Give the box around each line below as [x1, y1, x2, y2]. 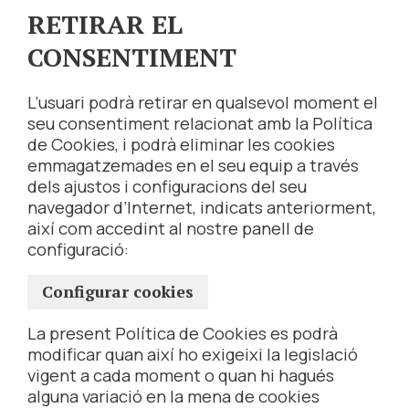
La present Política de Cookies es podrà [27, 321, 338, 346]
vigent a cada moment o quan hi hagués [27, 363, 334, 388]
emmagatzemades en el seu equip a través [27, 153, 359, 178]
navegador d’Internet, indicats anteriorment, [27, 195, 376, 220]
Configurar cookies [42, 281, 194, 303]
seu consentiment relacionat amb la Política [27, 111, 372, 136]
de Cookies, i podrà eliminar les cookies [27, 132, 335, 157]
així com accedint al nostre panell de [27, 216, 314, 241]
